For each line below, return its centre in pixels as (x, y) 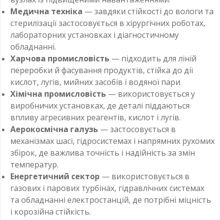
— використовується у (151, 94)
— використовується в (145, 176)
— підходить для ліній (153, 58)
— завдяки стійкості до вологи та (148, 11)
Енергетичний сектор (55, 176)
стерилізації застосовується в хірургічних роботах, (108, 23)
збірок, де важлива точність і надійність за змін (103, 152)
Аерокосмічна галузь (54, 129)
